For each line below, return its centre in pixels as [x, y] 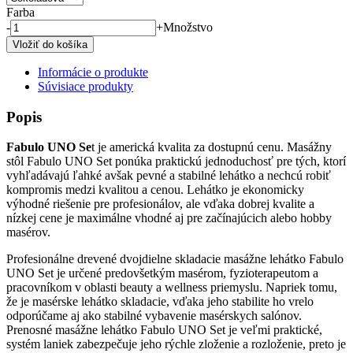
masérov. [28, 232]
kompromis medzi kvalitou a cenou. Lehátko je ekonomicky [155, 190]
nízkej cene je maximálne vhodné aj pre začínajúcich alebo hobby [169, 218]
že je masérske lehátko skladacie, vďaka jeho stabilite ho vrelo [160, 302]
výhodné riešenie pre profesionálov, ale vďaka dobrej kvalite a [160, 204]
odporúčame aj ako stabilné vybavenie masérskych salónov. [154, 316]
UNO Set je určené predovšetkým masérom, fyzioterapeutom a [162, 273]
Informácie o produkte [93, 72]
